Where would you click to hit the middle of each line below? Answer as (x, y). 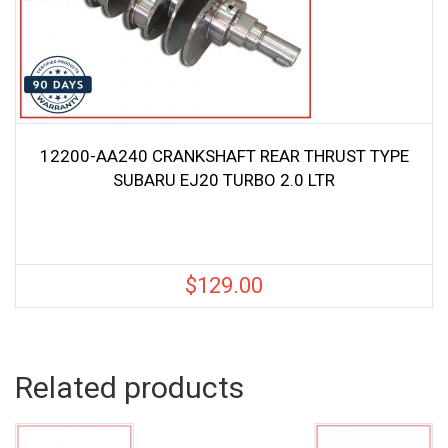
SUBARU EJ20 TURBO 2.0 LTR (224, 179)
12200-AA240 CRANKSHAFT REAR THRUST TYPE (224, 155)
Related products (129, 387)
